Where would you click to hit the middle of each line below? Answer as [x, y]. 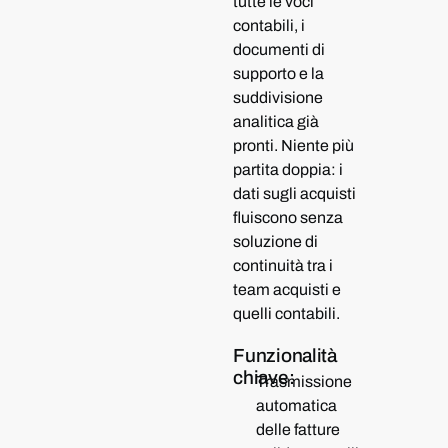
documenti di [279, 49]
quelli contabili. [287, 313]
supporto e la [279, 73]
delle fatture [297, 429]
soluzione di [276, 241]
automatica [296, 405]
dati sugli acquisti [295, 193]
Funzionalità [285, 355]
